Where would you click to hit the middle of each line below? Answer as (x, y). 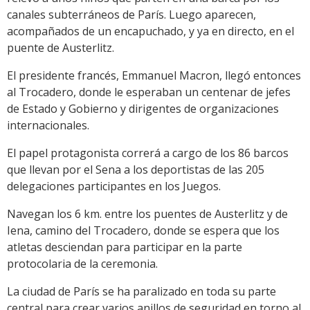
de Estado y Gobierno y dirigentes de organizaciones (143, 109)
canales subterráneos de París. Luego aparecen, (131, 15)
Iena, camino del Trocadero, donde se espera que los (143, 231)
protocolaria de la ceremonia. (82, 264)
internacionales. (48, 126)
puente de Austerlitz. (61, 48)
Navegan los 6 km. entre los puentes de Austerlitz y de (147, 214)
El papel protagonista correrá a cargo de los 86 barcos (148, 153)
